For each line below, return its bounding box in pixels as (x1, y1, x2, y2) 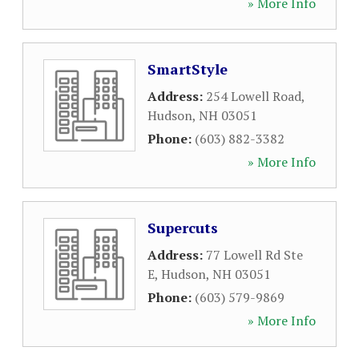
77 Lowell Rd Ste (206, 246, 303, 264)
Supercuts (147, 218, 218, 237)
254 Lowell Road (206, 87, 301, 105)
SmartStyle (147, 59, 228, 79)
